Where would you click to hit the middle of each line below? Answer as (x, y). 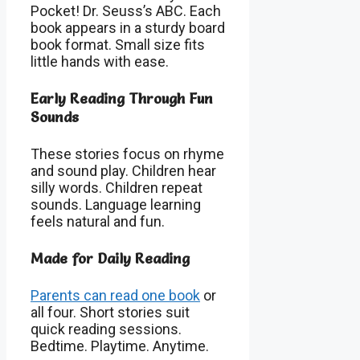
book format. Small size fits (118, 45)
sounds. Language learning (116, 204)
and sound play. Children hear (123, 170)
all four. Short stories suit (110, 312)
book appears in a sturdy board (128, 28)
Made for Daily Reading (110, 258)
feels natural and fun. (98, 221)
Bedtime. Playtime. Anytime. (120, 346)
